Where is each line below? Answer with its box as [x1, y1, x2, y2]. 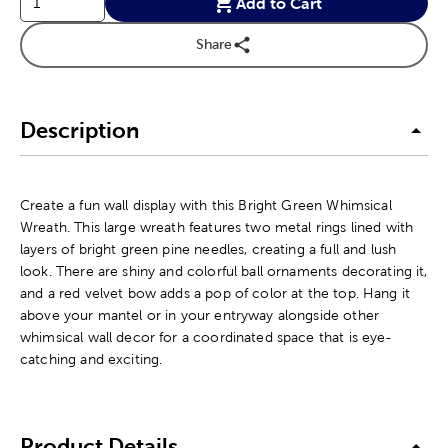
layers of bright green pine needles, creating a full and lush [20, 240, 397, 257]
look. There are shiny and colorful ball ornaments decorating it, [20, 262, 428, 279]
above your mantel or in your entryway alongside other [20, 306, 379, 323]
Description [20, 118, 139, 144]
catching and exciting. [20, 350, 163, 367]
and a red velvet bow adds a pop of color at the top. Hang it [20, 284, 411, 301]
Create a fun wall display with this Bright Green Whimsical [20, 196, 392, 213]
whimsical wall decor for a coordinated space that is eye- [20, 328, 393, 345]
